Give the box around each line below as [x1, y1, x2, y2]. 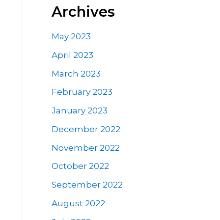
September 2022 [51, 180, 123, 190]
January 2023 [51, 106, 108, 116]
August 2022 [51, 198, 105, 208]
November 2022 [51, 142, 120, 153]
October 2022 [51, 161, 109, 171]
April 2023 [51, 50, 93, 60]
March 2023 [51, 68, 101, 79]
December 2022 [51, 124, 120, 134]
